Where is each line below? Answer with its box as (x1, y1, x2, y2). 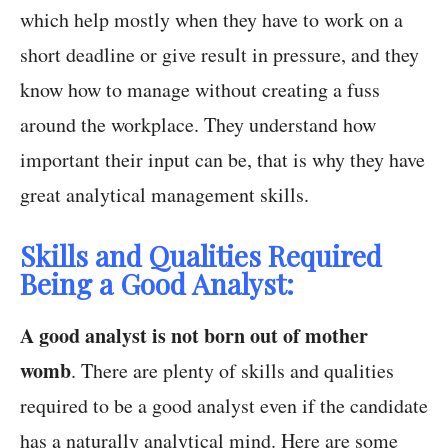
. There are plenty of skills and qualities (71, 357, 394, 384)
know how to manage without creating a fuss (20, 76, 380, 103)
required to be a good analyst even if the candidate (20, 392, 428, 419)
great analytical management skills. (20, 181, 309, 208)
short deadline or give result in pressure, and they (20, 41, 419, 68)
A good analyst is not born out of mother (20, 321, 368, 350)
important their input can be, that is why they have (20, 146, 425, 173)
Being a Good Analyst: (20, 265, 294, 302)
